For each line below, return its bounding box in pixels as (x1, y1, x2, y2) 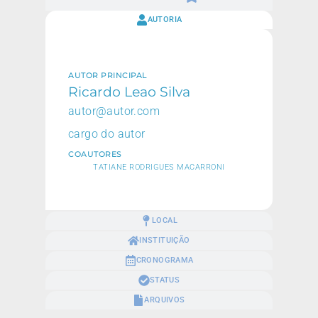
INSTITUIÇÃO (139, 235, 190, 245)
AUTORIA (147, 14, 182, 24)
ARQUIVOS (144, 295, 185, 305)
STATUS (149, 275, 180, 285)
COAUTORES (68, 149, 122, 160)
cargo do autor (68, 127, 146, 141)
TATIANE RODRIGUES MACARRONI (93, 163, 225, 172)
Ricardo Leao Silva (68, 83, 190, 101)
